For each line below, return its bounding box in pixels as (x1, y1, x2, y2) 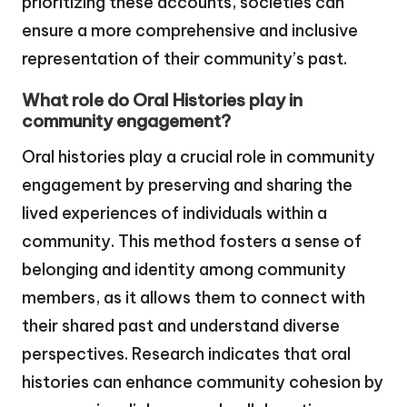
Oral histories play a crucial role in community (22, 146, 375, 168)
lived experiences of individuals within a (22, 203, 327, 224)
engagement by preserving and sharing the (22, 174, 352, 196)
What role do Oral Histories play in (22, 89, 303, 112)
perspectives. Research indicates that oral (22, 343, 351, 365)
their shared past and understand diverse (22, 315, 340, 337)
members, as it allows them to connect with (22, 287, 365, 309)
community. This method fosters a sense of (22, 231, 362, 253)
